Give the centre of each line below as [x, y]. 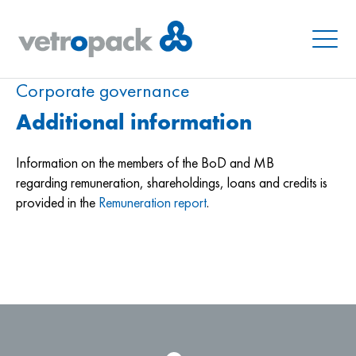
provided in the [57, 203]
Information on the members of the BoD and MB [145, 163]
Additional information [134, 122]
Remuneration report [153, 203]
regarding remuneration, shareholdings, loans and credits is [172, 183]
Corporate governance [103, 91]
